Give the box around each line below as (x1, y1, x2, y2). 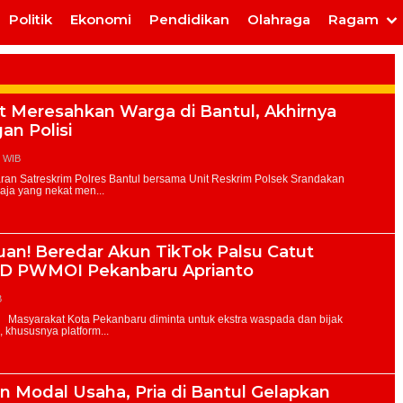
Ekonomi (70, 11, 131, 28)
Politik (9, 11, 52, 28)
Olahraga (247, 11, 310, 28)
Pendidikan (149, 11, 229, 28)
